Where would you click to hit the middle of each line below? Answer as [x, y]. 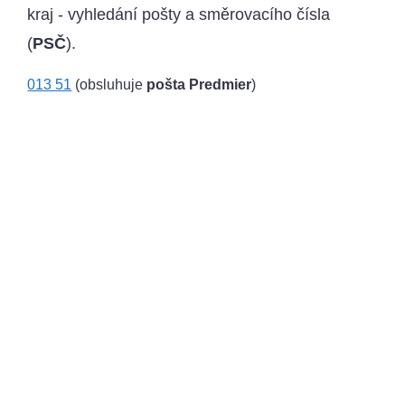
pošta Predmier [199, 84]
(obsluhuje [109, 84]
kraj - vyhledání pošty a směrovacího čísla [179, 14]
